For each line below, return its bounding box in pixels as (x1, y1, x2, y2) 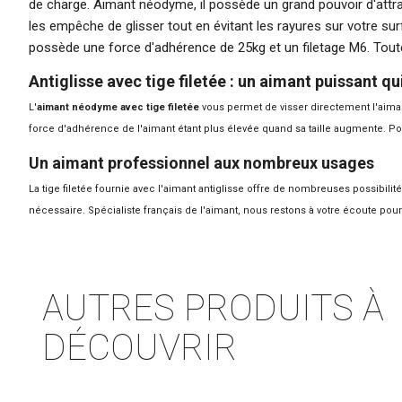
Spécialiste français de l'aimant (88, 204, 238, 216)
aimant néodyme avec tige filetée (37, 100, 199, 113)
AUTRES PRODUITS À (42, 286, 384, 329)
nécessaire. (29, 204, 88, 216)
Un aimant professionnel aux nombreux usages (29, 153, 374, 172)
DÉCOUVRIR (42, 326, 237, 369)
